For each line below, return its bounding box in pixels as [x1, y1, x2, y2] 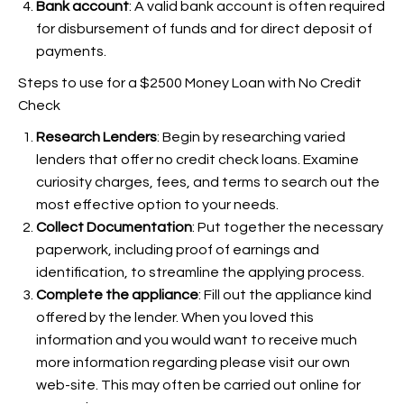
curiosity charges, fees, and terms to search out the [36, 175, 380, 189]
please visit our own [220, 355, 350, 370]
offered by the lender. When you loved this [36, 310, 314, 325]
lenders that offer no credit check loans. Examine [36, 152, 359, 167]
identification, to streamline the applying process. [36, 265, 364, 280]
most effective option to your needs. [36, 197, 279, 212]
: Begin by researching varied [157, 130, 345, 144]
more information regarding [36, 355, 220, 370]
